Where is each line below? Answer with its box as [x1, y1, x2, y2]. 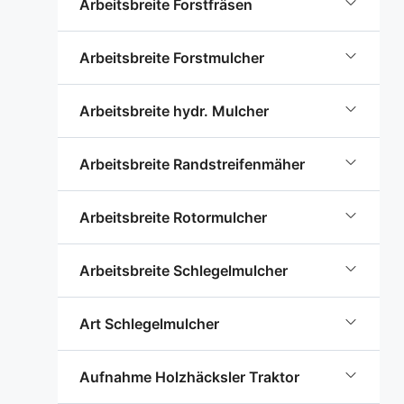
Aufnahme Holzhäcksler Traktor [79, 368, 299, 386]
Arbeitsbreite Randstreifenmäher [79, 155, 305, 173]
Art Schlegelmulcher [79, 315, 219, 333]
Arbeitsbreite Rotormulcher [79, 208, 267, 226]
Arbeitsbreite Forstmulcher [79, 49, 264, 67]
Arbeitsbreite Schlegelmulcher [79, 262, 288, 280]
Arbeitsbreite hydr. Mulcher [79, 102, 269, 120]
